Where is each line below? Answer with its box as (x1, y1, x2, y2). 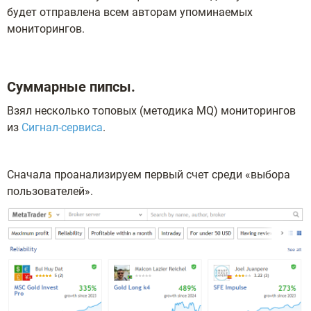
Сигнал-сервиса (22, 121, 103, 134)
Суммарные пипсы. (7, 78, 135, 95)
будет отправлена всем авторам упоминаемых (7, 6, 253, 19)
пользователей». (7, 185, 93, 198)
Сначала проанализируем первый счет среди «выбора (7, 168, 290, 181)
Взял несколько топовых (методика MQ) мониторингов (7, 104, 296, 117)
